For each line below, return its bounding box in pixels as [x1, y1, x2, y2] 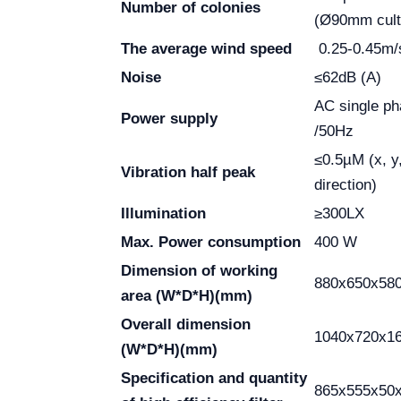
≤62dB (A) [314, 69, 381, 86]
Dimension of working [121, 262, 277, 279]
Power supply [121, 110, 222, 127]
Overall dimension [121, 316, 251, 333]
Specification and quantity [121, 370, 307, 387]
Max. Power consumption [121, 234, 301, 251]
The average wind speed [121, 40, 296, 57]
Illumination [121, 205, 206, 222]
